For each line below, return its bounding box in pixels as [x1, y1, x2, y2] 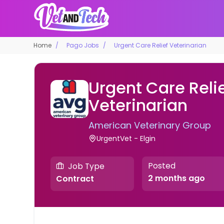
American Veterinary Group [88, 118, 211, 131]
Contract [56, 173, 94, 185]
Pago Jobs [66, 40, 99, 49]
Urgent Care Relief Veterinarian [114, 40, 207, 49]
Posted [147, 160, 175, 171]
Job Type [68, 160, 105, 171]
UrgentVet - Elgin [96, 133, 156, 143]
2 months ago [147, 172, 205, 184]
